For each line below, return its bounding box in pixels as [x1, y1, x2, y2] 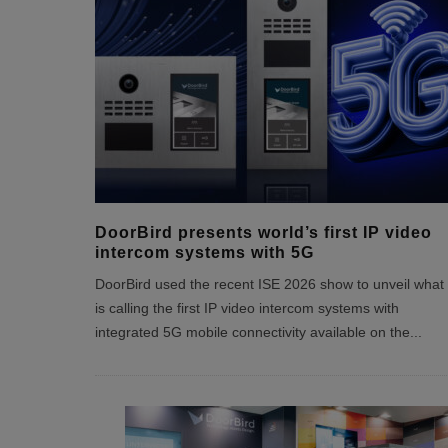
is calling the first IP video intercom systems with [94, 301, 399, 316]
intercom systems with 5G [94, 244, 314, 261]
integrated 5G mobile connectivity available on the [94, 325, 410, 340]
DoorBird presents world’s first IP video [94, 224, 432, 241]
